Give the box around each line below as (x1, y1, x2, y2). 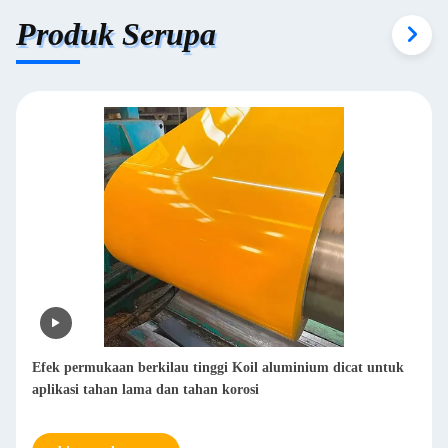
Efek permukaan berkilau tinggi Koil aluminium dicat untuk (32, 359, 404, 375)
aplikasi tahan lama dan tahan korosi (32, 381, 259, 397)
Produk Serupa (16, 16, 216, 53)
